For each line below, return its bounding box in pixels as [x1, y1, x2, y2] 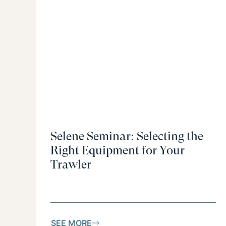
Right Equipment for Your [50, 143, 185, 158]
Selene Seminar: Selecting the [50, 129, 203, 144]
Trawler [50, 157, 91, 172]
